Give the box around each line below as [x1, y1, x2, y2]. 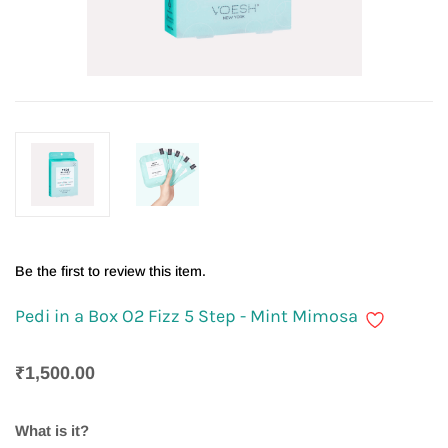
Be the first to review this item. [15, 263, 206, 279]
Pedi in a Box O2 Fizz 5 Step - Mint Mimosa [15, 305, 358, 327]
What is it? [15, 423, 89, 439]
